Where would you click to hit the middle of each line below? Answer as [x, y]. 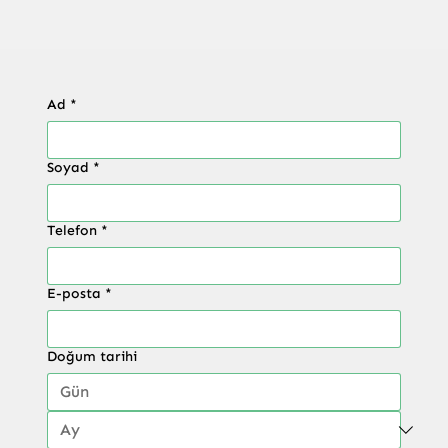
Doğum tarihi [91, 357]
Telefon [71, 231]
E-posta [73, 294]
